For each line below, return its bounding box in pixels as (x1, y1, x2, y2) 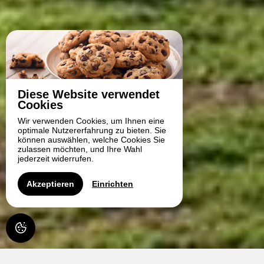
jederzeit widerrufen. (18, 154, 94, 163)
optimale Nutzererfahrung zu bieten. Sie (18, 126, 166, 135)
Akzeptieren (27, 179, 74, 189)
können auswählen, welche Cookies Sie (18, 135, 165, 144)
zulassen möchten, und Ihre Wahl (18, 144, 142, 154)
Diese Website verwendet (18, 88, 160, 101)
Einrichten (92, 179, 133, 189)
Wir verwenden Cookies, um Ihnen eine (18, 116, 164, 126)
